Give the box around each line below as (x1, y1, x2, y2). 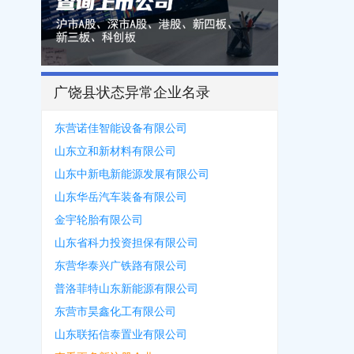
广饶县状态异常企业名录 (54, 85, 210, 101)
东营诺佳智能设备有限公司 (55, 122, 187, 135)
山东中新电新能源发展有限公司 (55, 168, 209, 181)
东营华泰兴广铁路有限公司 (55, 260, 187, 273)
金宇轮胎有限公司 (55, 214, 143, 227)
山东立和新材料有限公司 (55, 145, 176, 158)
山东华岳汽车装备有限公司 (55, 191, 187, 204)
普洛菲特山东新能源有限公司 (55, 283, 198, 296)
